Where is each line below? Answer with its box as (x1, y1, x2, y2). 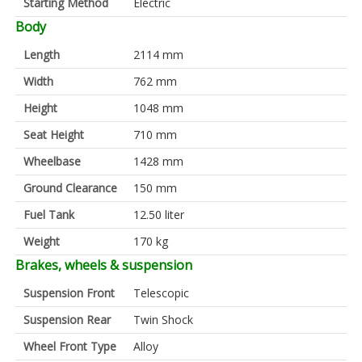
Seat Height (23, 127, 84, 142)
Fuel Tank (23, 207, 74, 222)
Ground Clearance (23, 180, 117, 196)
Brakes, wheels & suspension (15, 256, 192, 274)
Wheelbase (23, 154, 81, 169)
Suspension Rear (23, 312, 111, 327)
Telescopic (133, 285, 189, 301)
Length (23, 47, 60, 62)
